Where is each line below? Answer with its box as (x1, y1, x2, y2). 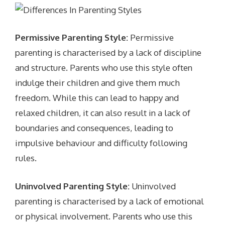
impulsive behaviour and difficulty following (15, 138, 188, 149)
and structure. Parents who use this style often (15, 62, 193, 73)
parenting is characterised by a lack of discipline (15, 47, 202, 58)
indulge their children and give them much (15, 77, 180, 88)
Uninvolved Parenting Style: (15, 180, 130, 191)
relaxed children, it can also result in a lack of (15, 107, 191, 119)
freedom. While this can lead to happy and (15, 92, 179, 103)
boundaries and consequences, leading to (15, 123, 174, 134)
